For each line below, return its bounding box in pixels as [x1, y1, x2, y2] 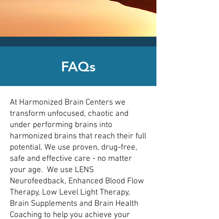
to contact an [89, 16, 138, 25]
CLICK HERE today [18, 16, 89, 25]
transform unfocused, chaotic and [10, 109, 129, 119]
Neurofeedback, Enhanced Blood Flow [10, 176, 144, 186]
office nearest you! [44, 27, 112, 36]
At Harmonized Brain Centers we [10, 98, 126, 108]
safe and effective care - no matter [10, 154, 132, 164]
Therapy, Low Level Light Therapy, [10, 188, 130, 197]
